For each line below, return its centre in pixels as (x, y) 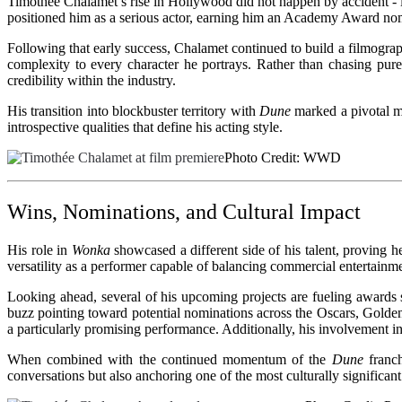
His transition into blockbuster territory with (133, 111)
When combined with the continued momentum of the (170, 360)
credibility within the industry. (92, 81)
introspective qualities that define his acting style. (145, 127)
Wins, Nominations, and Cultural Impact (184, 212)
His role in (39, 250)
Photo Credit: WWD (283, 158)
